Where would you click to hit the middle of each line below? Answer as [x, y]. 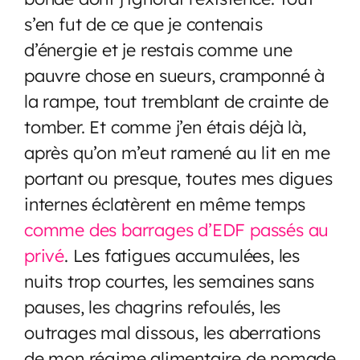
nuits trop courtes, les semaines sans [169, 280]
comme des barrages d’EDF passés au [177, 229]
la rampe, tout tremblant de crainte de [176, 100]
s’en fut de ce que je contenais [143, 23]
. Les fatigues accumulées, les [182, 255]
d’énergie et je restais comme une [158, 49]
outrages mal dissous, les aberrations [172, 332]
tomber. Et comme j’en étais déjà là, [165, 126]
